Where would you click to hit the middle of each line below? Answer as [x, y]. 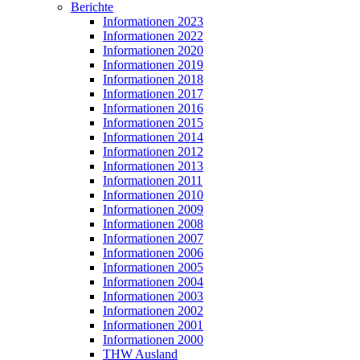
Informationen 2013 [153, 166]
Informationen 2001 [153, 325]
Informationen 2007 [153, 239]
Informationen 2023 [153, 22]
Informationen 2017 [153, 94]
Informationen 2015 [153, 123]
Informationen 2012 [153, 152]
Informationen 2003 [153, 297]
